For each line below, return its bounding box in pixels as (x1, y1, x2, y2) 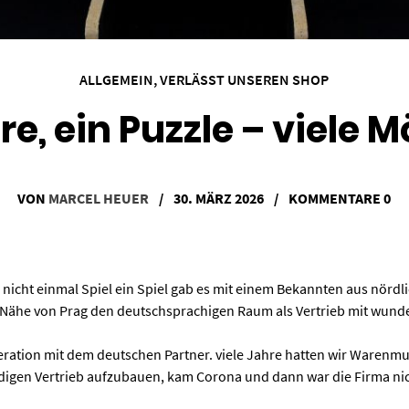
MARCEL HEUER (48, 189, 150, 208)
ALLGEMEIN (79, 70, 154, 89)
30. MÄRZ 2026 (173, 189, 265, 208)
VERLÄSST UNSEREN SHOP (160, 70, 330, 89)
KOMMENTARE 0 (288, 189, 392, 208)
